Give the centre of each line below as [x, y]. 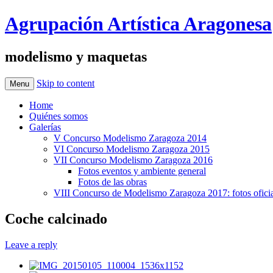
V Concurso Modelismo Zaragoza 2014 [130, 138]
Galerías [45, 127]
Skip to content [66, 83]
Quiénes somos [58, 116]
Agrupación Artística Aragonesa [138, 24]
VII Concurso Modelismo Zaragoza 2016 [133, 160]
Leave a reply [31, 244]
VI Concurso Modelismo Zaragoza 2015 [132, 149]
